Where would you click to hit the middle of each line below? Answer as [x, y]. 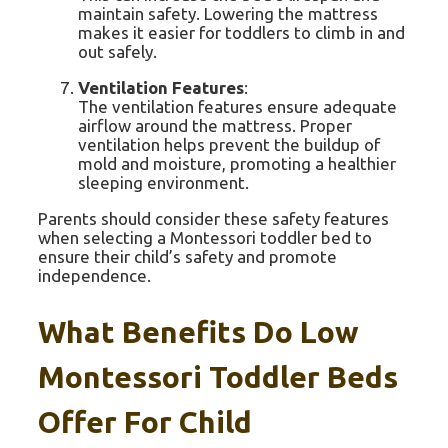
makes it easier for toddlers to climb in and [241, 32]
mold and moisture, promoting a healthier [237, 163]
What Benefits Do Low [198, 331]
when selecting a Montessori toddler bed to [205, 237]
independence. [94, 275]
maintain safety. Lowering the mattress [228, 13]
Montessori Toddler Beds [218, 376]
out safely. [117, 51]
